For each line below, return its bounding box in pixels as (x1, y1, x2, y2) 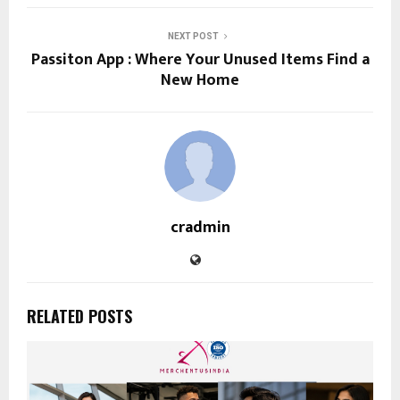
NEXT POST (167, 31, 219, 42)
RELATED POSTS (27, 304, 132, 329)
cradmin (170, 214, 230, 242)
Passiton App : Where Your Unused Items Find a (30, 46, 370, 74)
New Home (161, 67, 239, 95)
